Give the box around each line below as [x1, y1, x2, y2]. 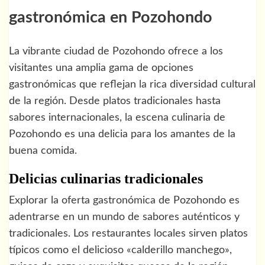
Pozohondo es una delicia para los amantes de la [9, 129, 235, 140]
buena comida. [9, 146, 77, 157]
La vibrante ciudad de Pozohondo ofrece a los [9, 46, 223, 57]
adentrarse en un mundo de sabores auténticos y [9, 212, 240, 223]
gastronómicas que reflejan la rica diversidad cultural [9, 79, 256, 91]
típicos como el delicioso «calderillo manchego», [9, 245, 232, 256]
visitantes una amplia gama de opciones [9, 63, 193, 74]
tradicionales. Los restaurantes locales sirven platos [9, 228, 248, 240]
